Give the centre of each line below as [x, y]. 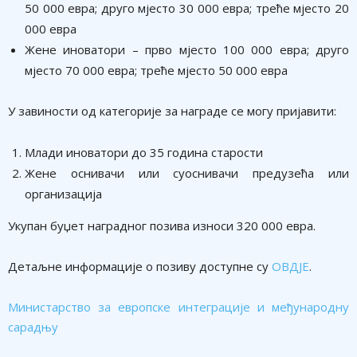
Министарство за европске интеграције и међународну [178, 306]
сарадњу [33, 326]
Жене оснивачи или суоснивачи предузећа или [187, 173]
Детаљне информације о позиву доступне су [140, 266]
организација [63, 193]
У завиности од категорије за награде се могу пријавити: [172, 110]
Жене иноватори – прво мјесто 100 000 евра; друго [187, 49]
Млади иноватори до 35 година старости [144, 152]
